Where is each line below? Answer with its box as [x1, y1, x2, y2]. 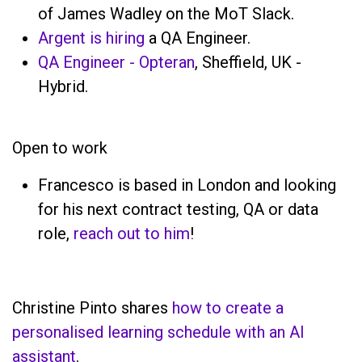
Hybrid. [38, 76, 88, 96]
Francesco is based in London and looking [38, 175, 336, 195]
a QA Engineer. [145, 27, 250, 48]
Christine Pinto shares [12, 297, 172, 318]
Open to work [12, 137, 107, 158]
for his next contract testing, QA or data [38, 199, 318, 219]
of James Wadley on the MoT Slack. [38, 3, 294, 23]
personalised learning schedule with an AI [12, 322, 305, 342]
